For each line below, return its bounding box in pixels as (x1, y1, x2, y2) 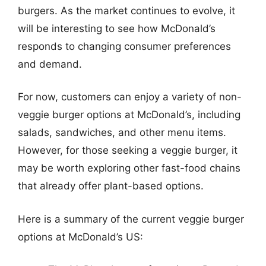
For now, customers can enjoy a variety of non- (18, 91, 242, 103)
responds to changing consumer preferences (18, 40, 231, 52)
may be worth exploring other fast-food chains (18, 162, 240, 174)
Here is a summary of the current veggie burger (18, 213, 244, 225)
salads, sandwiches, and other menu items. (18, 126, 226, 138)
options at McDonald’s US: (18, 230, 143, 243)
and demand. (18, 58, 82, 70)
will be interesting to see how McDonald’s (18, 22, 216, 34)
